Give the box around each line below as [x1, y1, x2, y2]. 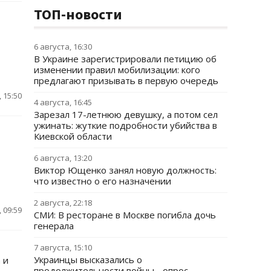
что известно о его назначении [34, 175, 171, 187]
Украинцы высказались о [34, 253, 142, 266]
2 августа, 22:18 [34, 197, 92, 208]
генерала [34, 220, 74, 232]
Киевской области [34, 130, 112, 142]
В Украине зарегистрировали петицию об [34, 53, 217, 65]
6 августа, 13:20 [34, 152, 92, 163]
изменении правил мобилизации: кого [34, 64, 200, 76]
